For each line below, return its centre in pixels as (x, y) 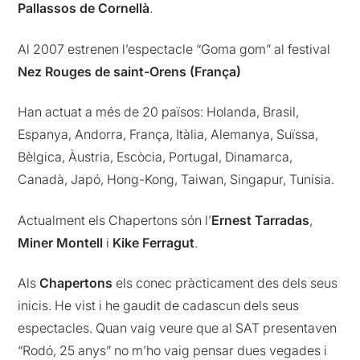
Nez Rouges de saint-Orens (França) (130, 71)
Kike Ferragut (154, 242)
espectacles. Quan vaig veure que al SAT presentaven (178, 327)
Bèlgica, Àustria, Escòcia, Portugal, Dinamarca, (155, 157)
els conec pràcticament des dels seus (227, 282)
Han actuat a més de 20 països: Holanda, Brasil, (159, 112)
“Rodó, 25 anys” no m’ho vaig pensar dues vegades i (173, 350)
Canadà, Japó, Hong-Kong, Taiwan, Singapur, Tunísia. (176, 180)
